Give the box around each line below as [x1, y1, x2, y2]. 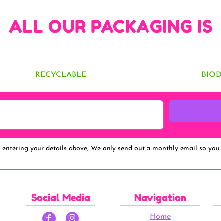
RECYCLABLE [35, 71, 86, 79]
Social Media [31, 191, 90, 204]
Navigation [134, 191, 186, 204]
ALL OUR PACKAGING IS [8, 15, 213, 37]
